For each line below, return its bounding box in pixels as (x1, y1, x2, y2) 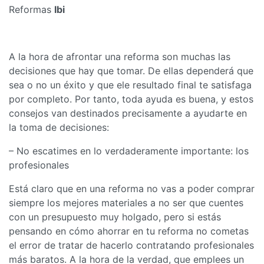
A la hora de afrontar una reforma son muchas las (9, 50, 230, 62)
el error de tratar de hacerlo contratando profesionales (9, 239, 254, 251)
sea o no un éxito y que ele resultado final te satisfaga (9, 78, 252, 91)
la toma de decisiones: (9, 121, 109, 133)
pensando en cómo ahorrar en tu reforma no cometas (9, 225, 249, 237)
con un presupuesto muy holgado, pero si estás (9, 210, 221, 223)
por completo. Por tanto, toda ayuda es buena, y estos (9, 93, 253, 105)
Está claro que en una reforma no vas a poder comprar (9, 182, 255, 194)
